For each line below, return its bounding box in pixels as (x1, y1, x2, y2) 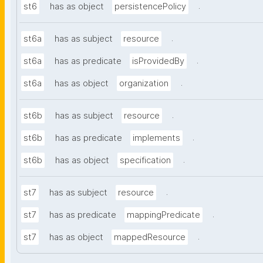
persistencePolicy (114, 1, 186, 12)
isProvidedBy (132, 56, 184, 67)
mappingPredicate (127, 210, 200, 221)
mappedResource (114, 232, 186, 243)
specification (120, 155, 171, 166)
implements (133, 133, 180, 144)
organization (119, 78, 168, 89)
